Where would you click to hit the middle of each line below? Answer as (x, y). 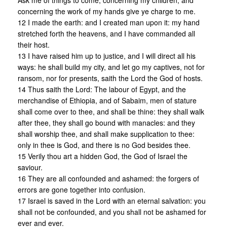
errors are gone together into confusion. (82, 190)
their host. (34, 45)
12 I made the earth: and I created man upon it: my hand (109, 23)
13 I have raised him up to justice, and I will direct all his (107, 56)
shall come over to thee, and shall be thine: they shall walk (111, 112)
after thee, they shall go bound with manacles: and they (106, 123)
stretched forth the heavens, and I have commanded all (106, 34)
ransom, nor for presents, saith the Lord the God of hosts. (110, 78)
